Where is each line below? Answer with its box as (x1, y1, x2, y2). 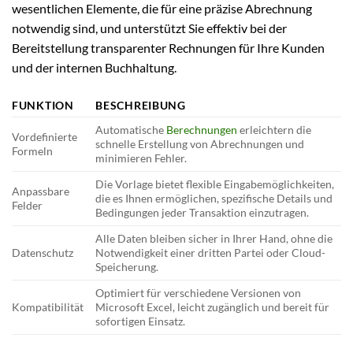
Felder (12, 198, 43, 212)
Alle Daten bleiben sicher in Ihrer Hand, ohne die (95, 231, 333, 245)
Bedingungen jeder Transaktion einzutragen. (95, 205, 310, 219)
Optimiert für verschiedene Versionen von (95, 285, 302, 299)
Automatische (95, 122, 167, 136)
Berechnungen (166, 122, 238, 136)
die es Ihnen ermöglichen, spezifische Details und (95, 191, 333, 205)
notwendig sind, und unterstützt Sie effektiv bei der (12, 20, 287, 36)
